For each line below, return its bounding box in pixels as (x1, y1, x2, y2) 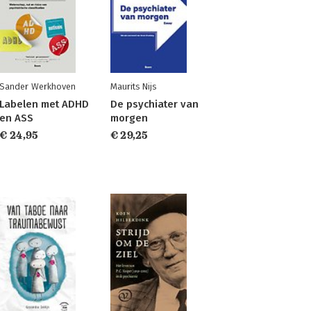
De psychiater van (110, 98, 199, 110)
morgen (110, 112, 148, 124)
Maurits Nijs (110, 81, 156, 92)
